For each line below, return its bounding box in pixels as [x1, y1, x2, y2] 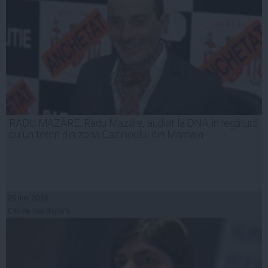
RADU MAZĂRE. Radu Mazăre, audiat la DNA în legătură [9, 117, 258, 129]
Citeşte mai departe [8, 206, 71, 215]
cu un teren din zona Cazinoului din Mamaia [9, 128, 203, 141]
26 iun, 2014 [8, 193, 48, 202]
